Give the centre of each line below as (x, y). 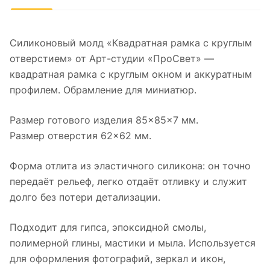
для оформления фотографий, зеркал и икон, (118, 259)
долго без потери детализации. (85, 197)
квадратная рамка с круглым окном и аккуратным (131, 74)
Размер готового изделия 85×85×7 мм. (104, 120)
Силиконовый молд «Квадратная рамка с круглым (131, 43)
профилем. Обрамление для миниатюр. (103, 90)
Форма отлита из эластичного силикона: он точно (130, 166)
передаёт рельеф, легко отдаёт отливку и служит (128, 182)
